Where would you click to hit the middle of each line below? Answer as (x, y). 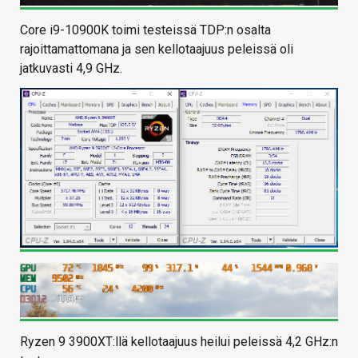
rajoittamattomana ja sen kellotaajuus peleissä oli (157, 50)
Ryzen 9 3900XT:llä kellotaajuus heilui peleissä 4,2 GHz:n (179, 341)
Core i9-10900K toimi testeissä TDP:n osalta (145, 30)
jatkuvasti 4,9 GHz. (71, 69)
